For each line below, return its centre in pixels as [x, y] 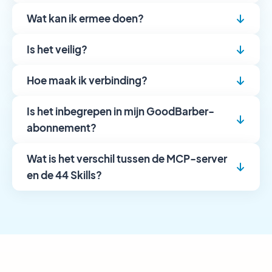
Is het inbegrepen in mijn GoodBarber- [121, 111]
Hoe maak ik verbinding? [87, 80]
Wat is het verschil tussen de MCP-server [127, 158]
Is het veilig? [57, 49]
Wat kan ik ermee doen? [85, 18]
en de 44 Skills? [64, 175]
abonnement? [62, 127]
